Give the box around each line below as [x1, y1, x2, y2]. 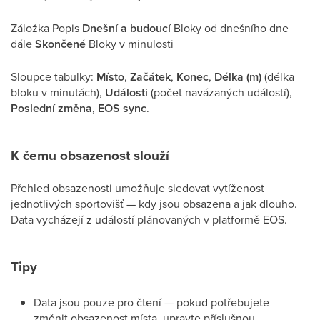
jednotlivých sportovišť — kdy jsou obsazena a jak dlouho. [11, 196, 297, 211]
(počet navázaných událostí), [148, 84, 292, 100]
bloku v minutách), [11, 84, 105, 100]
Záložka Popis [11, 20, 82, 36]
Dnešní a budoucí [82, 20, 171, 36]
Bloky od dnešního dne [171, 20, 289, 36]
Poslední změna [11, 100, 92, 116]
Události [105, 84, 148, 101]
